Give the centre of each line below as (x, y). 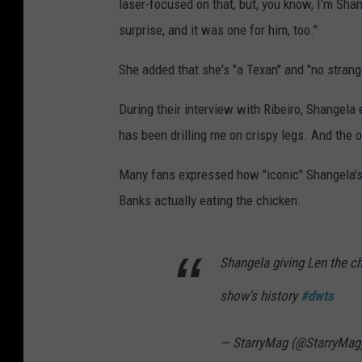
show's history (260, 295)
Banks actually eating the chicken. (210, 200)
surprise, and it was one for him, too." (218, 29)
